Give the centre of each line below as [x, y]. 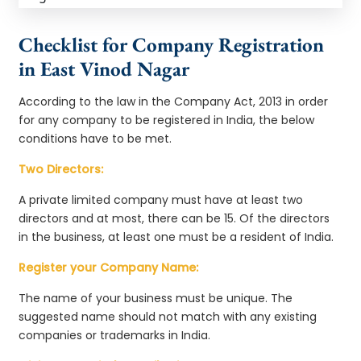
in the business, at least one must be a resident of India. [176, 237]
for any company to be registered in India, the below [167, 120]
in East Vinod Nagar [104, 68]
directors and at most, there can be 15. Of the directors [174, 218]
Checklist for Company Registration [172, 44]
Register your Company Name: [109, 267]
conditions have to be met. [95, 138]
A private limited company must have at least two [161, 199]
